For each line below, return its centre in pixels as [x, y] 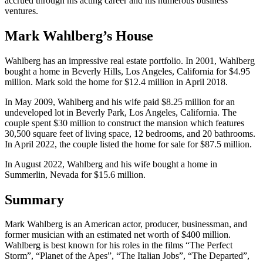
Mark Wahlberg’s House [79, 36]
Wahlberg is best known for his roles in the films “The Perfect [119, 245]
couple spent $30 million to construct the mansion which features [124, 123]
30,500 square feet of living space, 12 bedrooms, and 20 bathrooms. [130, 133]
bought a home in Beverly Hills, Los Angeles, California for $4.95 [127, 71]
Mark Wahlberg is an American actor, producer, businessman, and [126, 224]
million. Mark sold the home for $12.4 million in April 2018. [116, 82]
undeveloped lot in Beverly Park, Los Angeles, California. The [121, 112]
